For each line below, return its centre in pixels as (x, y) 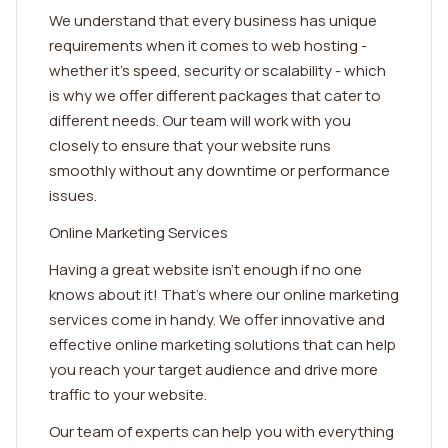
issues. (73, 195)
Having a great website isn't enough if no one (205, 269)
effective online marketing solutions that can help (222, 344)
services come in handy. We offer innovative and (217, 319)
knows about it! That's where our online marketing (224, 294)
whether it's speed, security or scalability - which (217, 70)
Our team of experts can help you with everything (221, 431)
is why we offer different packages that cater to (215, 95)
